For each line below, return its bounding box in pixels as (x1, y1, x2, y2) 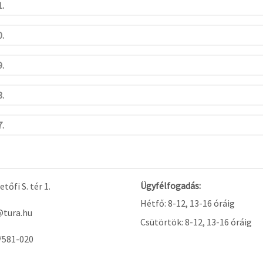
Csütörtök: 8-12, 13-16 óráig (140, 216, 252, 228)
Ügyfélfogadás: (140, 180, 201, 191)
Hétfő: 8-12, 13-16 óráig (140, 197, 235, 209)
